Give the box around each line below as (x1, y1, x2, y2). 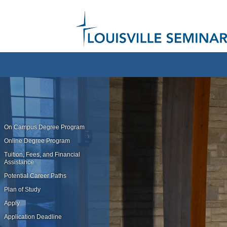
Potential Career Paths (4, 172, 66, 179)
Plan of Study (4, 185, 41, 193)
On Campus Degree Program (4, 123, 85, 131)
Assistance (4, 158, 34, 166)
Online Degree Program (4, 137, 70, 144)
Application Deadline (4, 213, 62, 220)
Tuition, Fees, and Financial (4, 150, 80, 158)
